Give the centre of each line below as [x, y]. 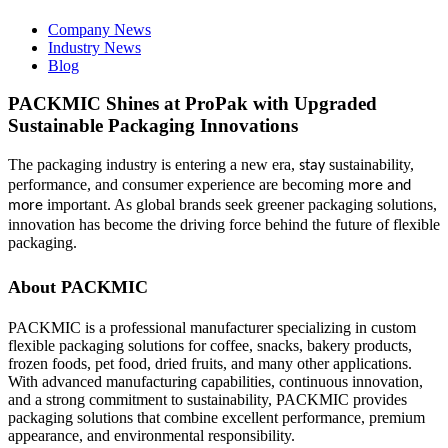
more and [379, 185]
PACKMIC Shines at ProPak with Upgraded [192, 104]
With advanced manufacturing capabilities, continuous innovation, [215, 381]
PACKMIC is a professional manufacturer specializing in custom [212, 327]
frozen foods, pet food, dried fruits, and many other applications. [210, 363]
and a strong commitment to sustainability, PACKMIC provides [207, 399]
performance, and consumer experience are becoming [178, 184]
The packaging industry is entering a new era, [153, 164]
